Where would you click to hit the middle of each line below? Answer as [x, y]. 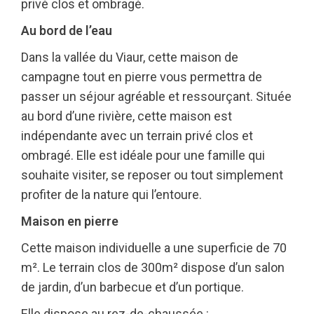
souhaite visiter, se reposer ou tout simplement [152, 175]
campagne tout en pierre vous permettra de [142, 77]
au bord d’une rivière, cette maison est [127, 116]
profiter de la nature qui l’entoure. [111, 194]
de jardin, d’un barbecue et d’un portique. [132, 287]
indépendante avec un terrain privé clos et [137, 136]
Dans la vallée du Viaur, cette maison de [130, 57]
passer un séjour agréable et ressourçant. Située [156, 96]
